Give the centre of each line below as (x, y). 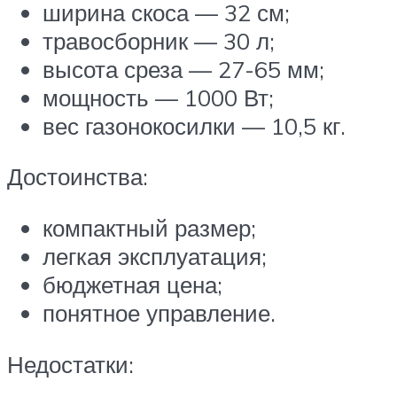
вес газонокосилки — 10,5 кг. (194, 125)
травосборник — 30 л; (159, 40)
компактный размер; (149, 228)
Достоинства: (78, 177)
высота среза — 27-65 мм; (183, 69)
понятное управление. (159, 313)
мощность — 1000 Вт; (158, 97)
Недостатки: (70, 364)
